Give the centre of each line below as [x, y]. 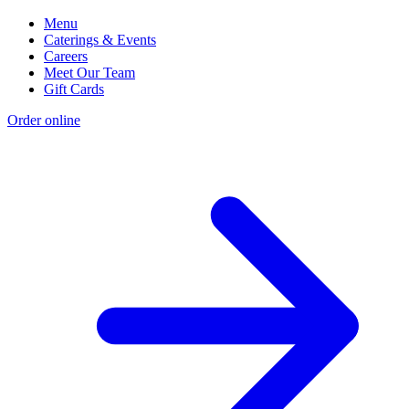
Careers [66, 57]
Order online [44, 121]
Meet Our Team [89, 73]
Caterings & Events [100, 40]
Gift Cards [74, 89]
